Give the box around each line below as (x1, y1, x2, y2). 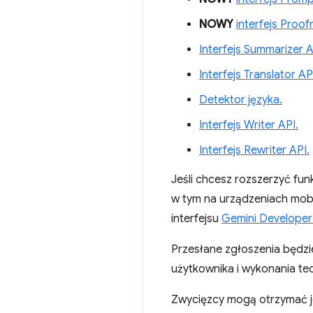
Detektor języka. (199, 93, 282, 107)
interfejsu (171, 212, 221, 226)
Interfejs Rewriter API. (199, 143, 310, 157)
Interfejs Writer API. (199, 118, 298, 132)
